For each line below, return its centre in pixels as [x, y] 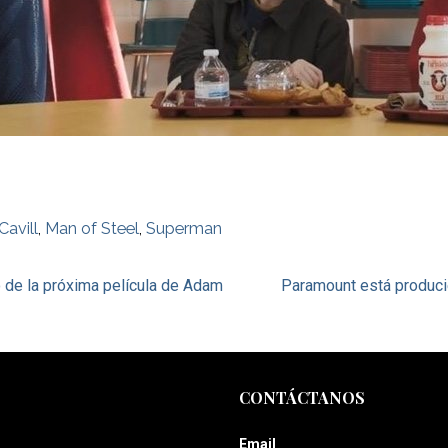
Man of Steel [92, 229]
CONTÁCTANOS [302, 398]
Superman [184, 229]
